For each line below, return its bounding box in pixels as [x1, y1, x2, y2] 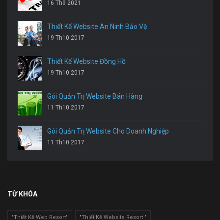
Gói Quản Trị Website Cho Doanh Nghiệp [47, 127, 169, 135]
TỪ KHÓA [7, 190, 37, 198]
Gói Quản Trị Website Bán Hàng [47, 92, 142, 100]
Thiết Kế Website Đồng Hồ [47, 57, 126, 65]
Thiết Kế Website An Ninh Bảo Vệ [47, 22, 147, 30]
